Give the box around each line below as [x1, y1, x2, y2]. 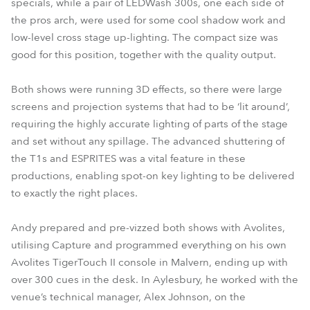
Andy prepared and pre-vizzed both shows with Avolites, [11, 221, 285, 235]
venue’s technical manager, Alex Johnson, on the [11, 290, 246, 304]
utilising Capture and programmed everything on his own [11, 238, 286, 252]
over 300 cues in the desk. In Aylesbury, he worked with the [11, 273, 298, 286]
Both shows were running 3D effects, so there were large [11, 82, 282, 96]
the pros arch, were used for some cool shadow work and [11, 13, 286, 27]
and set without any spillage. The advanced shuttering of [11, 134, 284, 148]
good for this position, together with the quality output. [11, 48, 276, 62]
